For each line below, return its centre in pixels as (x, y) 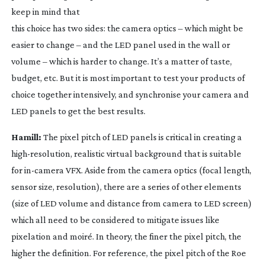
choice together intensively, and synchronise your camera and (130, 94)
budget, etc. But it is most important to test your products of (128, 77)
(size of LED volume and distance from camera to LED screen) (131, 203)
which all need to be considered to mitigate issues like (115, 219)
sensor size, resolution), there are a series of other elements (126, 186)
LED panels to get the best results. (78, 111)
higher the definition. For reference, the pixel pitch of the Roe (128, 253)
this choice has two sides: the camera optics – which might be (127, 28)
